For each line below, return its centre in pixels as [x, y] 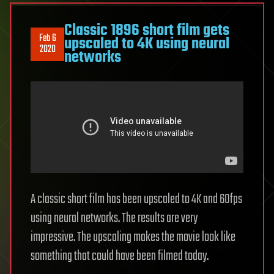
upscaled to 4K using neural [147, 44]
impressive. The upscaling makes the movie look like [133, 238]
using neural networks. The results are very [114, 219]
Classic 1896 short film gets [147, 31]
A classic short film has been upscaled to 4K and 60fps [136, 200]
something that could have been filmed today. [120, 257]
